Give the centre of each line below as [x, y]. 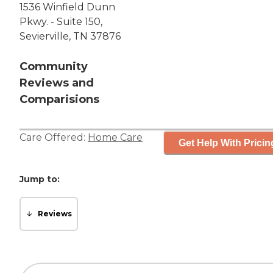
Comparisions [59, 100]
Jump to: [40, 179]
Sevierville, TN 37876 [70, 37]
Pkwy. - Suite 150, [61, 22]
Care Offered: [54, 138]
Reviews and [57, 83]
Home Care [115, 138]
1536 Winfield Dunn [67, 7]
